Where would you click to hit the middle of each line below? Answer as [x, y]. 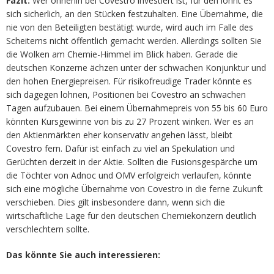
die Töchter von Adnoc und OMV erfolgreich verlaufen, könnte [129, 175]
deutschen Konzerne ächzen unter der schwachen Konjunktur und [136, 67]
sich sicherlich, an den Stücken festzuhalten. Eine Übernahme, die [135, 13]
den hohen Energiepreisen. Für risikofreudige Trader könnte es [129, 81]
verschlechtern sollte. [48, 229]
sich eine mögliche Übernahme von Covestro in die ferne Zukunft [135, 188]
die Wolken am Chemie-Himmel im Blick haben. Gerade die [122, 54]
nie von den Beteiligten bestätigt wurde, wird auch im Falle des [130, 27]
